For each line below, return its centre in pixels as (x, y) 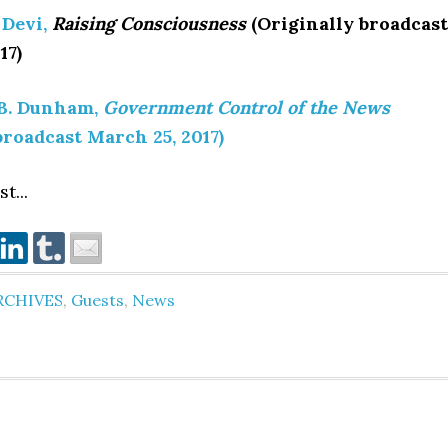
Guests (97, 300)
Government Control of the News (246, 107)
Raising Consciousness (151, 23)
